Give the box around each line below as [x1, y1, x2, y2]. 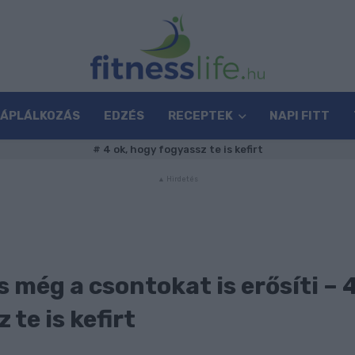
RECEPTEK [168, 109, 233, 124]
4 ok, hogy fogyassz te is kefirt [100, 143, 263, 156]
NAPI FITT [269, 109, 330, 124]
